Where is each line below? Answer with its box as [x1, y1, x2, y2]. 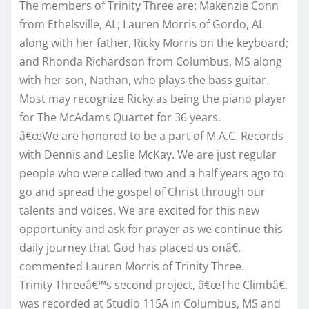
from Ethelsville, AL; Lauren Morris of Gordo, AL [19, 16, 264, 32]
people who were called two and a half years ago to [19, 165, 284, 181]
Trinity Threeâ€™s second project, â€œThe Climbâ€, [19, 277, 288, 292]
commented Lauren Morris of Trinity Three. [19, 258, 244, 274]
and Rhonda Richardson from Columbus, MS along [19, 53, 282, 69]
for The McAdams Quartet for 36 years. [19, 109, 221, 125]
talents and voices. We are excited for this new [19, 202, 259, 218]
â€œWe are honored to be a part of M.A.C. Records [19, 128, 283, 143]
